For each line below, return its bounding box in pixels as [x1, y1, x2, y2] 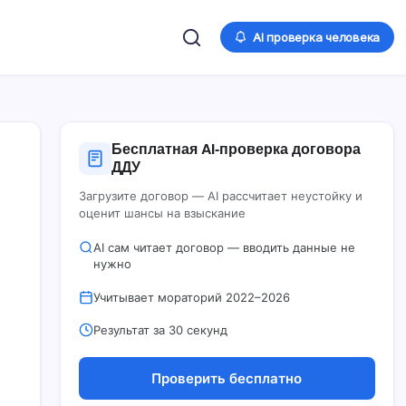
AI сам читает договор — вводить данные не [92, 240, 355, 255]
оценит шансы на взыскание [78, 206, 246, 220]
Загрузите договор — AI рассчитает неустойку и [78, 188, 362, 203]
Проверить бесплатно [151, 370, 303, 388]
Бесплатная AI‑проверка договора [111, 139, 361, 159]
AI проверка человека [249, 29, 381, 44]
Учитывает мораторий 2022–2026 [92, 289, 290, 304]
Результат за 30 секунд [92, 323, 227, 338]
